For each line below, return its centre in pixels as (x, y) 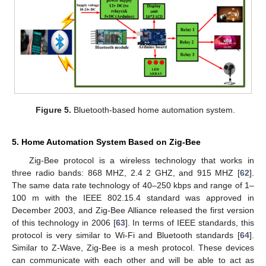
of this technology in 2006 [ (64, 222)
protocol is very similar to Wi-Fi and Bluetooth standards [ (126, 235)
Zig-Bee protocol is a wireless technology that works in (141, 160)
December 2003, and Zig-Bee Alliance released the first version (133, 210)
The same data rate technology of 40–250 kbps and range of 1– (133, 185)
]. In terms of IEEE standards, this (190, 222)
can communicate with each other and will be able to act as (133, 260)
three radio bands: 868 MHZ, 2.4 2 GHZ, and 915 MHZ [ (126, 172)
